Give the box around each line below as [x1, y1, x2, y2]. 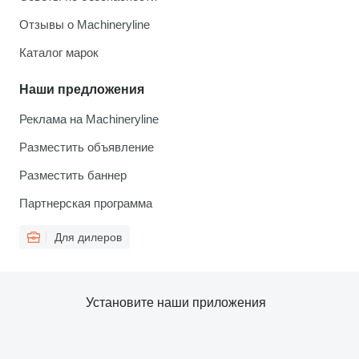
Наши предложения [19, 83, 144, 97]
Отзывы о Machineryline [19, 18, 150, 32]
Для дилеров [54, 231, 122, 244]
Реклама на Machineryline [19, 112, 159, 127]
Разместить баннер [19, 168, 127, 183]
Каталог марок [19, 46, 99, 60]
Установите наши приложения [85, 296, 266, 310]
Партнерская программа [19, 196, 152, 211]
